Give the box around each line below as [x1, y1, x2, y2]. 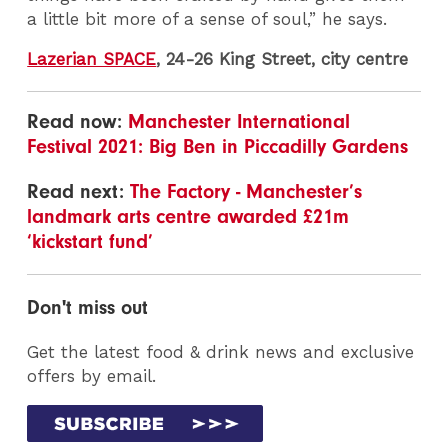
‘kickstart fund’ [27, 230, 154, 254]
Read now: [27, 110, 129, 134]
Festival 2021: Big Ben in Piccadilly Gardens [27, 135, 409, 159]
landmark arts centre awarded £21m [27, 205, 350, 229]
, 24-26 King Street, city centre [156, 49, 409, 70]
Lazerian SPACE [27, 49, 157, 70]
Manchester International [128, 110, 351, 134]
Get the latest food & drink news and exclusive [27, 342, 415, 363]
